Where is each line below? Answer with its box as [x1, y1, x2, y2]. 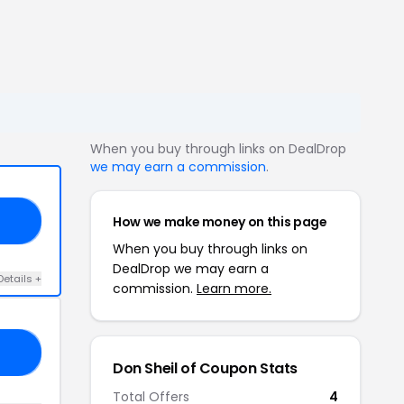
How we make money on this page [113, 213, 327, 231]
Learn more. [197, 280, 271, 298]
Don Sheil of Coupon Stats [113, 358, 298, 379]
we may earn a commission [90, 158, 266, 176]
